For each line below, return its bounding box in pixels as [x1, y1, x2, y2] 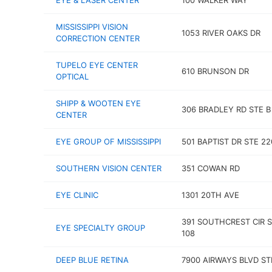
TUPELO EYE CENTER [56, 60, 138, 70]
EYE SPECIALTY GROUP [56, 222, 145, 233]
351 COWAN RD [181, 163, 240, 173]
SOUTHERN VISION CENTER [56, 163, 161, 173]
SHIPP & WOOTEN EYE [56, 98, 141, 108]
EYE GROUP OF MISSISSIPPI [56, 137, 161, 146]
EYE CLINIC [56, 190, 98, 200]
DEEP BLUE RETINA [56, 255, 129, 265]
